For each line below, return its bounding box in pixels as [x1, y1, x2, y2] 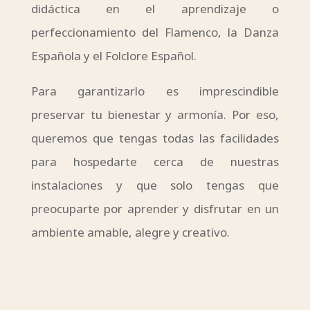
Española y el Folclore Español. [30, 48, 197, 64]
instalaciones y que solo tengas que [30, 177, 280, 194]
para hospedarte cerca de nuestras [30, 154, 280, 170]
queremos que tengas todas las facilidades [30, 130, 280, 147]
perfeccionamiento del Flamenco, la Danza [30, 24, 280, 41]
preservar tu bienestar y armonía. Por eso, [30, 107, 280, 123]
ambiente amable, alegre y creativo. [30, 224, 230, 241]
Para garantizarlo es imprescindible [30, 83, 280, 100]
